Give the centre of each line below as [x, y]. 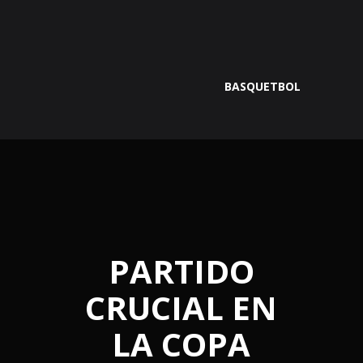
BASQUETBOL [263, 87]
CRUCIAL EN [181, 307]
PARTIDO [181, 271]
